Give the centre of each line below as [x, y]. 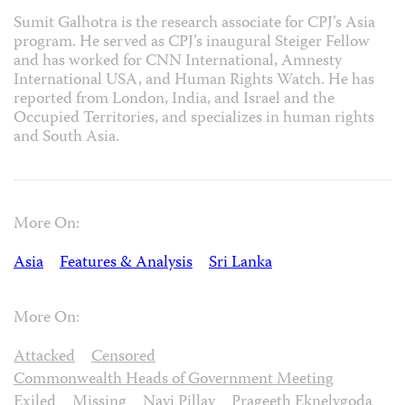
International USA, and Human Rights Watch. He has [194, 80]
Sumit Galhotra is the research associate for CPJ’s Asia [194, 24]
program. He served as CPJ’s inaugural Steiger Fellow [192, 42]
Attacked [44, 357]
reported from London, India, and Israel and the [174, 99]
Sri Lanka [240, 264]
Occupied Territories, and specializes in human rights [194, 118]
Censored [123, 357]
